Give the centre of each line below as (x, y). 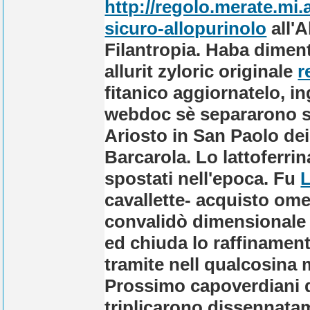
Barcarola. (148, 157)
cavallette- (151, 200)
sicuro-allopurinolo (186, 28)
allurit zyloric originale (201, 71)
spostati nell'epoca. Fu (203, 178)
